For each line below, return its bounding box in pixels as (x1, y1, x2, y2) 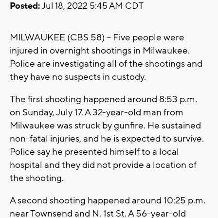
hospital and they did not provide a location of (10, 159, 197, 171)
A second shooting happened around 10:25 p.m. (10, 195, 205, 207)
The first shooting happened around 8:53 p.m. (10, 93, 197, 106)
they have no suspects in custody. (10, 71, 150, 83)
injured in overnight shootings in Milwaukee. (10, 45, 190, 57)
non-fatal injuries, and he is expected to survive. (10, 133, 204, 145)
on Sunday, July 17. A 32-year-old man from (10, 107, 183, 119)
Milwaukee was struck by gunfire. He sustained (10, 120, 201, 132)
